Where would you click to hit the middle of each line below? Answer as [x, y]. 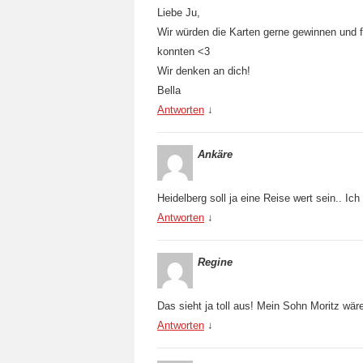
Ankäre [215, 154]
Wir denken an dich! [204, 71]
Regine [215, 262]
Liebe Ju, [179, 13]
